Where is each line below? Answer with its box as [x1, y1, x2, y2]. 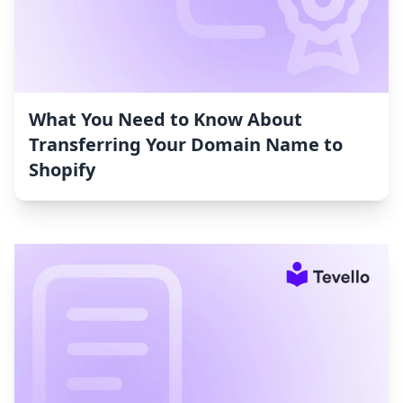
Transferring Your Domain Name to [29, 132, 343, 157]
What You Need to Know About [29, 107, 302, 132]
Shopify [29, 157, 95, 183]
